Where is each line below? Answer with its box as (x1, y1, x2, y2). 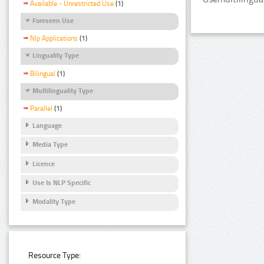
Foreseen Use (32, 16, 74, 25)
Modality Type (32, 197, 75, 206)
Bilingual (30, 69, 55, 78)
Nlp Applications (30, 34, 78, 43)
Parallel (30, 104, 52, 113)
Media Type (32, 140, 68, 149)
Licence (32, 159, 55, 168)
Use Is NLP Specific (32, 179, 91, 187)
